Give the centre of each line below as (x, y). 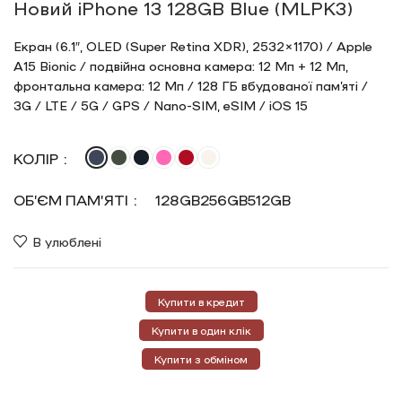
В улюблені (66, 241)
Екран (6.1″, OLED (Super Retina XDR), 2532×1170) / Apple (193, 46)
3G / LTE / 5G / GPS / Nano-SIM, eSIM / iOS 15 (161, 105)
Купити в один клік (201, 331)
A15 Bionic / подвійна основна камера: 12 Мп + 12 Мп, (181, 66)
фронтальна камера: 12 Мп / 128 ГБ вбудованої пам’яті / (191, 86)
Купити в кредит (201, 302)
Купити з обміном (201, 359)
